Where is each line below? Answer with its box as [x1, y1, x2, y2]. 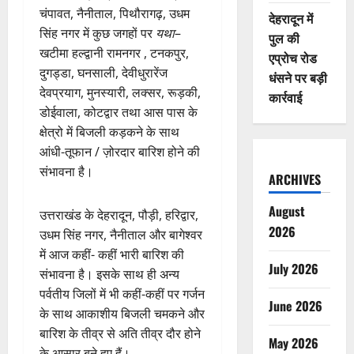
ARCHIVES [268, 170, 321, 189]
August [268, 201, 305, 220]
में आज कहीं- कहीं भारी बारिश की [40, 245, 184, 263]
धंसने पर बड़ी [268, 68, 327, 87]
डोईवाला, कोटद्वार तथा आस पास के [40, 103, 198, 121]
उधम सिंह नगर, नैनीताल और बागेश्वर [40, 225, 202, 243]
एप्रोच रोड [268, 48, 317, 67]
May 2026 [268, 333, 318, 352]
